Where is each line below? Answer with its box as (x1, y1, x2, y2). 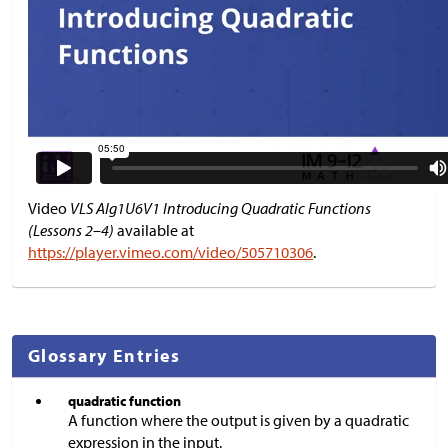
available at (114, 219, 194, 240)
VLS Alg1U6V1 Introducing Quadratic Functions (70, 197, 371, 218)
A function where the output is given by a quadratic (68, 409, 409, 430)
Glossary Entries (28, 343, 181, 367)
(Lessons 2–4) (28, 219, 114, 240)
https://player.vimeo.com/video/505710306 (28, 241, 313, 262)
